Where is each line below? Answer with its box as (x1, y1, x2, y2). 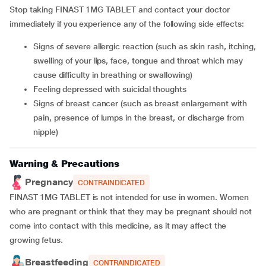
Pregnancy (25, 176, 74, 188)
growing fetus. (9, 235, 63, 245)
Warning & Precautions (9, 158, 120, 169)
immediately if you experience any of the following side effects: (9, 19, 244, 28)
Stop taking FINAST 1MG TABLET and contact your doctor (9, 5, 230, 14)
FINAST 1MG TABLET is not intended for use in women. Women (9, 192, 249, 202)
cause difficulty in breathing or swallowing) (33, 70, 192, 80)
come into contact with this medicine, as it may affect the (9, 221, 227, 230)
